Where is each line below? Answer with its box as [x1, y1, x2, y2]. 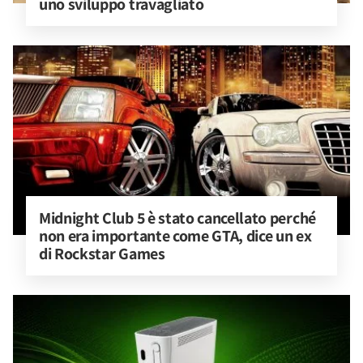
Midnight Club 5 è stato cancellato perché [39, 207, 319, 228]
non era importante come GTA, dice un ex [39, 225, 315, 246]
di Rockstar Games [39, 243, 165, 264]
